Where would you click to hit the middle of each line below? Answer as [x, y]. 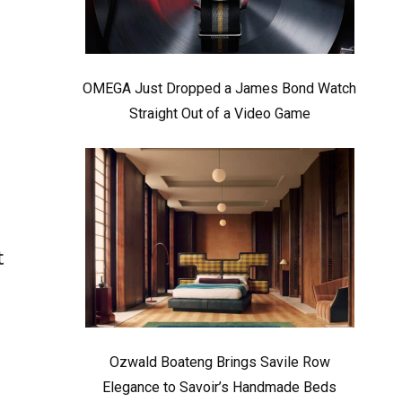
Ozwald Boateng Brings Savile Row [219, 362]
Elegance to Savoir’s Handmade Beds [220, 387]
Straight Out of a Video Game [219, 114]
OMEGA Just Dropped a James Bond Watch [220, 88]
